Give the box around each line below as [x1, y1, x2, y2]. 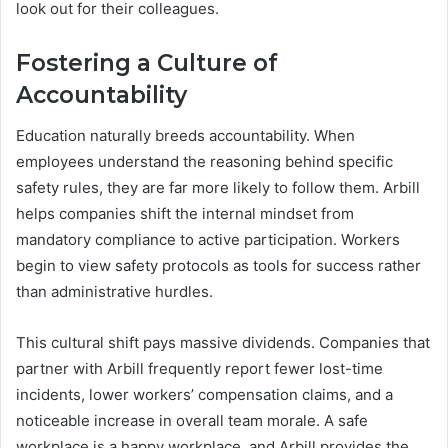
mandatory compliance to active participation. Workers [16, 229, 400, 249]
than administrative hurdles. [16, 281, 213, 301]
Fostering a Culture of [16, 49, 278, 78]
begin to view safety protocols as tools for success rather [16, 255, 421, 275]
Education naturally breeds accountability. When [16, 125, 355, 145]
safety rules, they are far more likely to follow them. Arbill [16, 177, 420, 197]
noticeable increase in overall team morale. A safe [16, 410, 368, 430]
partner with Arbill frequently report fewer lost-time [16, 358, 383, 378]
